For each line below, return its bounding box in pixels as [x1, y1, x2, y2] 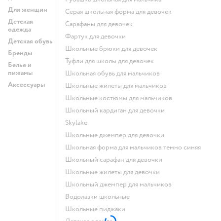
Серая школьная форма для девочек [70, 7, 172, 16]
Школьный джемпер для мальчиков [72, 180, 172, 188]
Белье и [8, 60, 32, 69]
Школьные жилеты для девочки [72, 167, 160, 176]
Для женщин [8, 5, 47, 14]
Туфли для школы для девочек [68, 56, 154, 65]
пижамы [8, 68, 33, 77]
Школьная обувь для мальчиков [72, 69, 160, 77]
